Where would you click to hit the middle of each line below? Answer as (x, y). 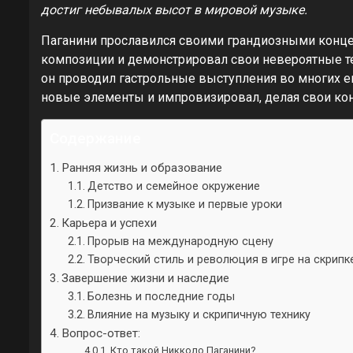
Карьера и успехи (110, 223)
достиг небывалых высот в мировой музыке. (174, 9)
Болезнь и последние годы (161, 296)
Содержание (95, 138)
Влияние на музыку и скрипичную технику (199, 314)
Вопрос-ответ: (101, 333)
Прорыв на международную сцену (180, 241)
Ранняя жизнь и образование (142, 167)
